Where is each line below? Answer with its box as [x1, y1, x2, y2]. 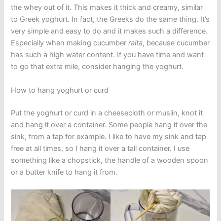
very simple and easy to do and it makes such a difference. [11, 27, 208, 36]
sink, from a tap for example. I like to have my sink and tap [11, 132, 207, 141]
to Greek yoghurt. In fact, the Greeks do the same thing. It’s [11, 15, 210, 24]
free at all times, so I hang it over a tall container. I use [11, 144, 190, 153]
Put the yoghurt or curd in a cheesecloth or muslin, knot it [11, 108, 203, 117]
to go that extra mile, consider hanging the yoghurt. [11, 62, 184, 72]
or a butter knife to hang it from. [11, 167, 118, 177]
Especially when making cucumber [11, 38, 129, 48]
